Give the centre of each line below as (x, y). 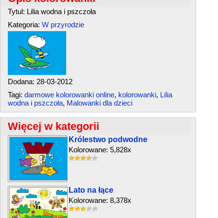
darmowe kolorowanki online (69, 95)
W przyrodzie (63, 25)
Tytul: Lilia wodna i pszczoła (52, 11)
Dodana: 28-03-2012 (40, 82)
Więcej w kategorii (54, 126)
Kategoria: (25, 25)
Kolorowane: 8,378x (100, 200)
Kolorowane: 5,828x (100, 150)
